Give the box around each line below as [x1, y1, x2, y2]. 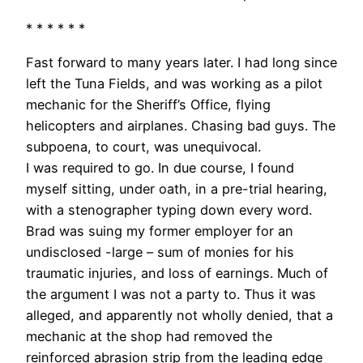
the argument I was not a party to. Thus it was [26, 285, 316, 302]
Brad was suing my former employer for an [26, 222, 293, 239]
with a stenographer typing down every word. [26, 201, 312, 218]
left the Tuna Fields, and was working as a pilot [26, 75, 322, 92]
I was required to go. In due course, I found [26, 159, 294, 176]
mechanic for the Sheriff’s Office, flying [26, 96, 271, 113]
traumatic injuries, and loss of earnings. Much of [26, 264, 328, 281]
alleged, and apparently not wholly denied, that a [26, 306, 333, 323]
